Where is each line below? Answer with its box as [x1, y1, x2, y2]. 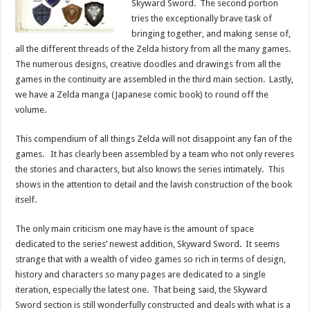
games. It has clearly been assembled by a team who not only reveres [15, 148, 295, 159]
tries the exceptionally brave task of [131, 12, 273, 24]
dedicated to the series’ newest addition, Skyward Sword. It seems [15, 238, 280, 249]
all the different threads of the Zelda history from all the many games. [15, 43, 293, 54]
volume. [15, 104, 47, 115]
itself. [15, 194, 37, 205]
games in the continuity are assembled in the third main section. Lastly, [15, 73, 294, 84]
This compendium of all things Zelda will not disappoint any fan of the [15, 133, 293, 144]
